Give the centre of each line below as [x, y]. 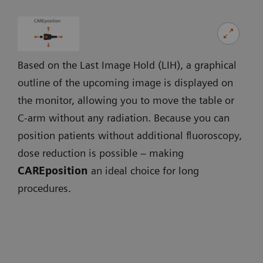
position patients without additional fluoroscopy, [130, 136]
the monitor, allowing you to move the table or [126, 100]
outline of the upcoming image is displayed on [125, 83]
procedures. [44, 188]
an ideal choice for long [144, 171]
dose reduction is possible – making [101, 153]
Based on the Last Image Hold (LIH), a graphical [127, 65]
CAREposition [53, 171]
